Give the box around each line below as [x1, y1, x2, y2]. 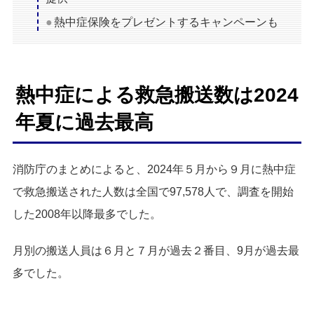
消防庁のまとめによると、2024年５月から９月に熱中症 [13, 163, 296, 176]
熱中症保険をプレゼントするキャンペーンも [54, 16, 278, 29]
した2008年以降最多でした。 [13, 208, 161, 221]
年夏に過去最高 [15, 111, 153, 134]
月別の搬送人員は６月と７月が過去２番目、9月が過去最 [13, 245, 299, 257]
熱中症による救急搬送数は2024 [15, 84, 299, 107]
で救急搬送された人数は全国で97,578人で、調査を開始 [13, 186, 294, 198]
